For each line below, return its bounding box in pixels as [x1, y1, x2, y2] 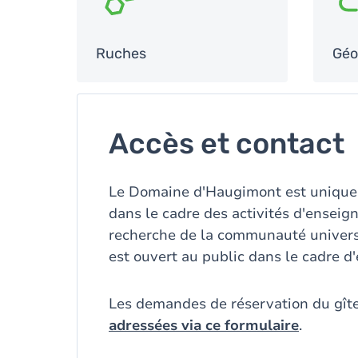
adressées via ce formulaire [109, 316, 299, 335]
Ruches [96, 45, 146, 62]
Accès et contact [109, 126, 344, 161]
